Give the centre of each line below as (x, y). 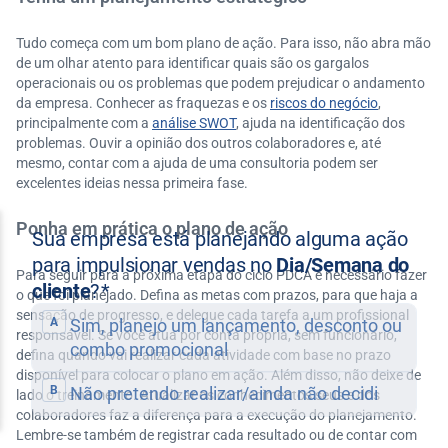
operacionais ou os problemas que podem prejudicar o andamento (220, 83)
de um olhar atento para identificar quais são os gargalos (192, 63)
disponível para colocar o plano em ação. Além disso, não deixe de (218, 375)
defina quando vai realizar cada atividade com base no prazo (203, 355)
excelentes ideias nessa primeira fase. (132, 183)
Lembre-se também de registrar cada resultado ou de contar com (216, 435)
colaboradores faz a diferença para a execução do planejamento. (216, 415)
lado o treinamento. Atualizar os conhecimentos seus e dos (198, 395)
